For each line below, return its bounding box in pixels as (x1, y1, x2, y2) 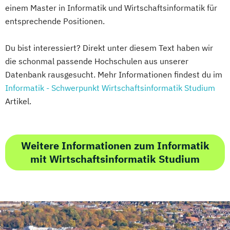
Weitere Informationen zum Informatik (21, 138, 209, 152)
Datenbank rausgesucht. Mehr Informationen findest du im (5, 69, 222, 80)
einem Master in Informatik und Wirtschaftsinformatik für (5, 2, 217, 13)
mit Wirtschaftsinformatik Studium (30, 151, 200, 166)
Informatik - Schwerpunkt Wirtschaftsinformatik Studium (5, 82, 215, 93)
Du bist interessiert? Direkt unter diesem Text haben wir (5, 42, 213, 53)
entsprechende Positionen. (5, 15, 105, 26)
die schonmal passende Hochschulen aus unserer (5, 55, 188, 66)
